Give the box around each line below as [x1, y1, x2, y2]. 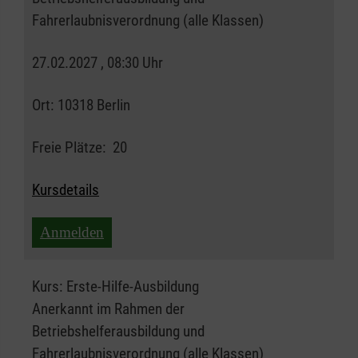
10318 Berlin [58, 96, 130, 115]
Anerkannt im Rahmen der [32, 300, 185, 319]
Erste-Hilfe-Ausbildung [66, 277, 199, 296]
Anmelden [40, 224, 104, 241]
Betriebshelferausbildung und [32, 322, 205, 341]
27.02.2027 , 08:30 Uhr [32, 54, 163, 73]
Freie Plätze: [32, 138, 105, 157]
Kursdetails [32, 181, 99, 200]
